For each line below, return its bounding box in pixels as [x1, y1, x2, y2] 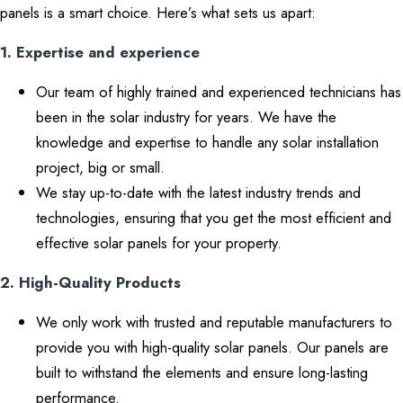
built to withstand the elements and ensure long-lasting [36, 362, 368, 383]
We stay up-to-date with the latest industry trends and [36, 182, 361, 203]
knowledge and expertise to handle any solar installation [36, 131, 379, 153]
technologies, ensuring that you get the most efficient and [36, 207, 391, 228]
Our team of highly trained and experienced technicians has [36, 81, 401, 103]
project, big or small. [36, 157, 165, 178]
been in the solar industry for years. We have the [36, 106, 336, 128]
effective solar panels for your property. [36, 232, 282, 254]
